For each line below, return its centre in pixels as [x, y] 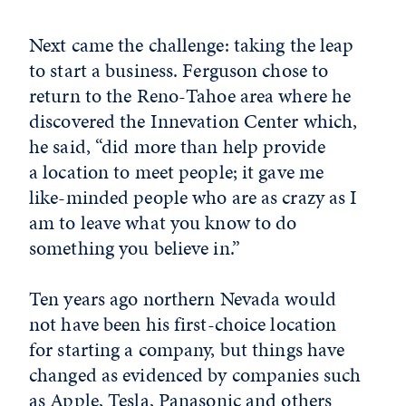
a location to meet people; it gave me [177, 171]
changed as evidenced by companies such [195, 374]
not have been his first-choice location [183, 324]
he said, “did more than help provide [178, 146]
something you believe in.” [137, 247]
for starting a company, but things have [187, 349]
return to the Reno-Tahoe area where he [190, 95]
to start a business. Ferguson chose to [179, 70]
